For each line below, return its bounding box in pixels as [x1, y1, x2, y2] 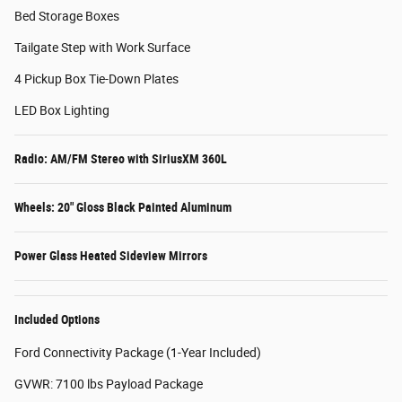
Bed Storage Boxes [14, 8, 119, 23]
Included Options [14, 311, 100, 327]
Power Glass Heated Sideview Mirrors [14, 248, 207, 263]
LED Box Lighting [14, 102, 109, 118]
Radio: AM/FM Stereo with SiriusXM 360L [14, 151, 227, 166]
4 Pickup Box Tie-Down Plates [14, 71, 179, 86]
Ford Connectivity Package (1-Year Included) [14, 345, 261, 360]
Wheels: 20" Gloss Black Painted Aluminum [14, 199, 232, 214]
